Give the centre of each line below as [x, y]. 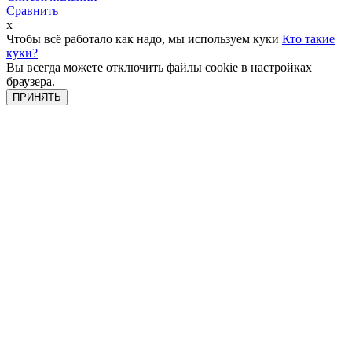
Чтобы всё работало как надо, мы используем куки [144, 39]
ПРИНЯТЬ [37, 97]
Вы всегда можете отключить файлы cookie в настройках [159, 67]
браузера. [31, 81]
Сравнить [32, 11]
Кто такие [308, 39]
